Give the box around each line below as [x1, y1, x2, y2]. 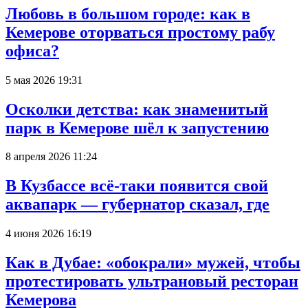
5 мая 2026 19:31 [5, 74, 82, 86]
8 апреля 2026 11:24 [5, 151, 97, 163]
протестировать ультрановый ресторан [5, 272, 298, 291]
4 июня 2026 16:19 [5, 228, 91, 240]
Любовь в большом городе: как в [5, 4, 250, 23]
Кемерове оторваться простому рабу [5, 23, 275, 41]
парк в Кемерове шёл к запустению [5, 118, 269, 137]
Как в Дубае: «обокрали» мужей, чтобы [5, 254, 300, 272]
